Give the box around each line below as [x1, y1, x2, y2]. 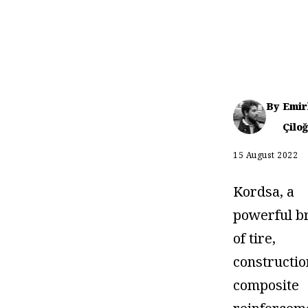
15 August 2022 [233, 148, 298, 161]
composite [233, 275, 300, 294]
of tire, [233, 228, 276, 247]
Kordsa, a [233, 181, 295, 201]
